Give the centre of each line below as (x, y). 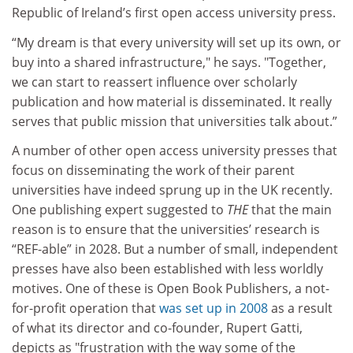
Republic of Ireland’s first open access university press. (174, 13)
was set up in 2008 (214, 308)
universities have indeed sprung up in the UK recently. (172, 190)
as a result (300, 308)
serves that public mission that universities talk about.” (175, 121)
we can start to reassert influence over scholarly (154, 82)
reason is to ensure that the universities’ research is (166, 230)
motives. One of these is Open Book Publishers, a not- (171, 289)
